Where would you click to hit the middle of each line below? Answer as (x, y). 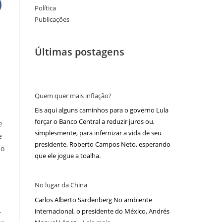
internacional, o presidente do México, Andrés (102, 211)
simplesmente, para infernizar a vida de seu (98, 133)
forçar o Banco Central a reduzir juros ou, (95, 122)
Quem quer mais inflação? (73, 95)
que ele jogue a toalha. (68, 156)
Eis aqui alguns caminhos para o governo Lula (102, 110)
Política (45, 8)
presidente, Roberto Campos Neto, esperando (103, 144)
